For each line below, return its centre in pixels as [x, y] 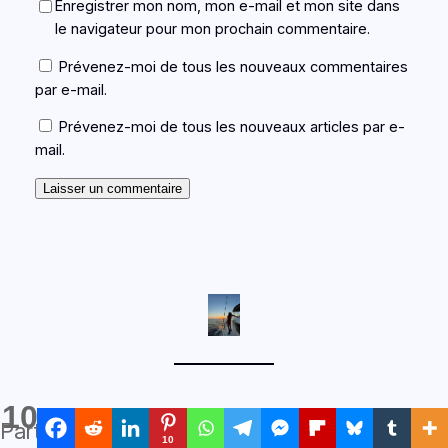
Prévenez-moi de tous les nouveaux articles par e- [231, 127]
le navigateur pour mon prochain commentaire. [212, 29]
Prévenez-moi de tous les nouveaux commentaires [233, 66]
